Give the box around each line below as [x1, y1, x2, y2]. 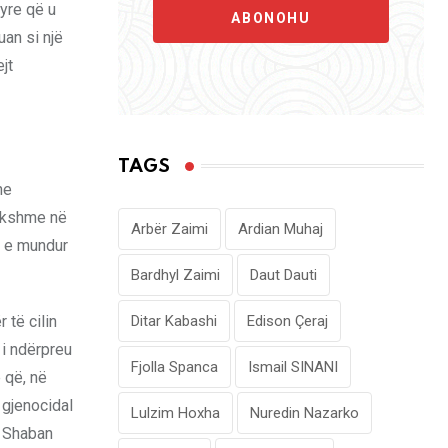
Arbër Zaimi [131, 219, 208, 238]
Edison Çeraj [247, 311, 328, 330]
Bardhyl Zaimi [131, 265, 220, 284]
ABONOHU [231, 9, 311, 26]
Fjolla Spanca [131, 357, 218, 376]
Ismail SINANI [248, 357, 338, 376]
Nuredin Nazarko [250, 403, 359, 422]
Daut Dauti [250, 265, 317, 284]
